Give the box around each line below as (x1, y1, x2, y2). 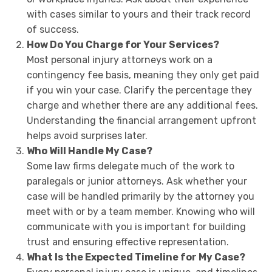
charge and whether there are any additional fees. (26, 99, 258, 111)
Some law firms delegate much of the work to (26, 160, 234, 172)
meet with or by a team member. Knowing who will (26, 205, 255, 217)
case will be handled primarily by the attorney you (26, 190, 254, 202)
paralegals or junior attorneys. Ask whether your (26, 175, 247, 187)
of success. (26, 23, 79, 35)
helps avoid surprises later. (26, 129, 148, 141)
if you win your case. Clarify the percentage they (26, 84, 252, 96)
